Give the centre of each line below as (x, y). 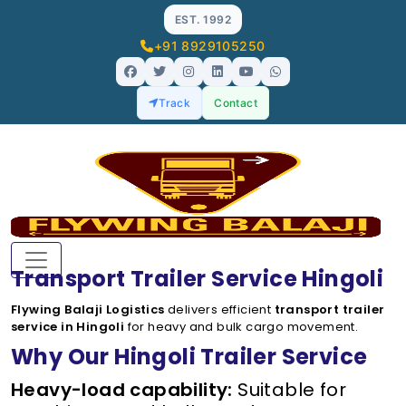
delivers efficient (219, 309)
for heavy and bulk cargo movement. (242, 327)
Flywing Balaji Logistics (88, 309)
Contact (236, 103)
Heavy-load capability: (122, 390)
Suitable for (290, 390)
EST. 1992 (203, 19)
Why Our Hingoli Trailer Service (189, 357)
